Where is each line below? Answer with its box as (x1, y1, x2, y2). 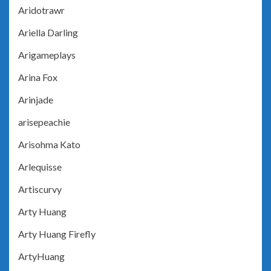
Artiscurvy (18, 183, 62, 195)
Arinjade (18, 94, 53, 106)
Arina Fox (18, 71, 57, 83)
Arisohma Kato (18, 139, 80, 151)
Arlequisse (18, 161, 62, 173)
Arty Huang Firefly (18, 228, 96, 240)
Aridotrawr (18, 4, 65, 16)
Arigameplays (18, 49, 76, 61)
